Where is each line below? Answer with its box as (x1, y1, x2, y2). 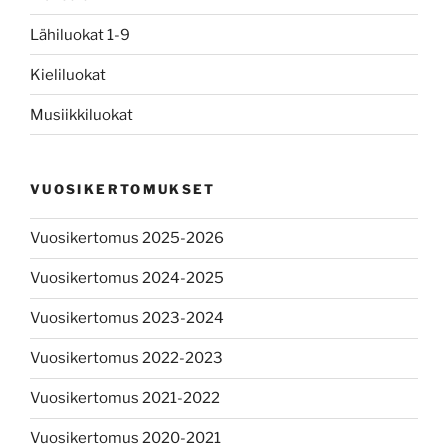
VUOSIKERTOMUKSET (30, 181, 216, 198)
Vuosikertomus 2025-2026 (30, 229, 224, 248)
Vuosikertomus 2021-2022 (30, 389, 220, 408)
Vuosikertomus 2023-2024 (30, 309, 224, 328)
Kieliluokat (30, 65, 106, 84)
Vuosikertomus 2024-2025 (30, 269, 224, 288)
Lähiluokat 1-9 (30, 25, 130, 44)
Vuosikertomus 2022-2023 (30, 349, 223, 368)
